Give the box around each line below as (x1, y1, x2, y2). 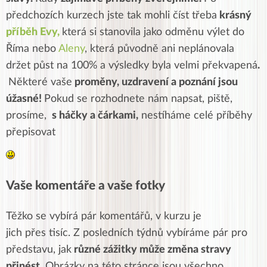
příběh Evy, (6, 27, 60, 38)
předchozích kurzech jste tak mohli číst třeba (6, 10, 217, 21)
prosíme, (6, 110, 49, 122)
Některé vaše (8, 77, 72, 88)
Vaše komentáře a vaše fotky (6, 179, 165, 193)
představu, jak (6, 244, 72, 256)
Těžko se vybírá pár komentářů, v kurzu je (6, 211, 201, 222)
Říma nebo (6, 44, 58, 55)
